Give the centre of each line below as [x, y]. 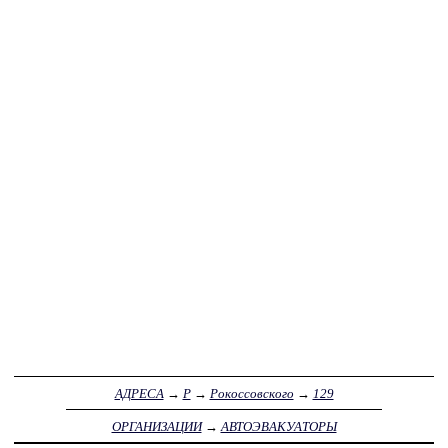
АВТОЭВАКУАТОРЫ [278, 426]
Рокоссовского [251, 393]
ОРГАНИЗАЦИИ [156, 426]
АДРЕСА [139, 393]
